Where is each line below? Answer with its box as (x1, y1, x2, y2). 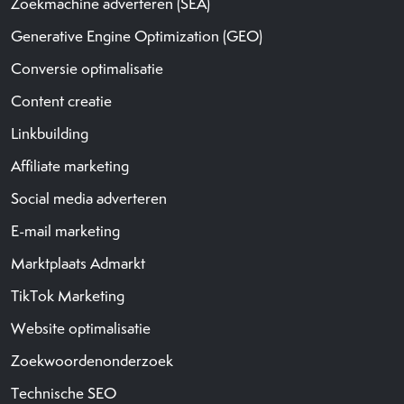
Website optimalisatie (11, 317, 151, 338)
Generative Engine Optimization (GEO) (11, 25, 262, 46)
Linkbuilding (11, 123, 88, 143)
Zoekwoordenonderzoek (11, 350, 173, 371)
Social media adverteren (11, 188, 167, 208)
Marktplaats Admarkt (11, 252, 145, 273)
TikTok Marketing (11, 285, 124, 306)
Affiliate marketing (11, 155, 129, 176)
